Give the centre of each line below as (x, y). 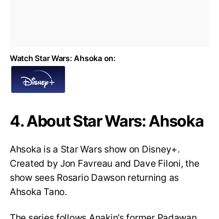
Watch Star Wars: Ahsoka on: (63, 58)
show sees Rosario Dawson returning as (95, 178)
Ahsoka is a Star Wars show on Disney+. (95, 150)
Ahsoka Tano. (38, 192)
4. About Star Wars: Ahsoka (107, 121)
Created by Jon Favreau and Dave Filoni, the (105, 164)
